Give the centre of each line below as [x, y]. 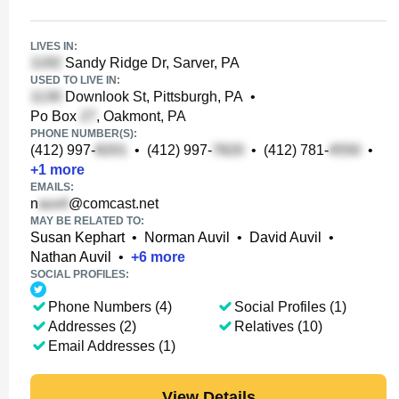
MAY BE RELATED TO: [87, 221]
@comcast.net [114, 204]
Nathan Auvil [71, 257]
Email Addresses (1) [112, 346]
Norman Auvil [187, 237]
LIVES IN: [54, 46]
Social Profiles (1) [290, 307]
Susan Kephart [77, 237]
